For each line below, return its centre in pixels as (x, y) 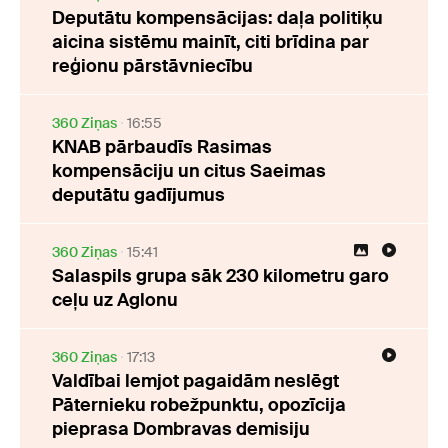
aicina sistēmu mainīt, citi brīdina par (210, 42)
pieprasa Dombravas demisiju (181, 429)
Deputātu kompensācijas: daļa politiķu (217, 18)
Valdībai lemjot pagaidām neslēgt (195, 381)
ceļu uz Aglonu (115, 300)
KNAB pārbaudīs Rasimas (162, 147)
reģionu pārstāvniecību (152, 66)
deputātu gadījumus (138, 195)
